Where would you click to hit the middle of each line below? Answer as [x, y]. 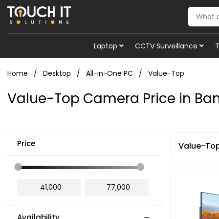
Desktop [57, 73]
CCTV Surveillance [166, 46]
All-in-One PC [109, 73]
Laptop [106, 46]
